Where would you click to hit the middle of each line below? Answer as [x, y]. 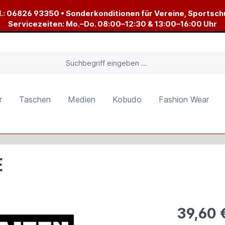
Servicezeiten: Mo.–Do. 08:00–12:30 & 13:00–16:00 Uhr [113, 24]
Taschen [35, 99]
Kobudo [127, 99]
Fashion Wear [184, 99]
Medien [82, 99]
